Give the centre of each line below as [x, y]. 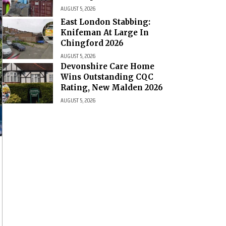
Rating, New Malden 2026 [112, 88]
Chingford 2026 [92, 43]
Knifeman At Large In [105, 33]
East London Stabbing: [105, 22]
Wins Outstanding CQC [107, 77]
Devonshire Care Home [107, 67]
